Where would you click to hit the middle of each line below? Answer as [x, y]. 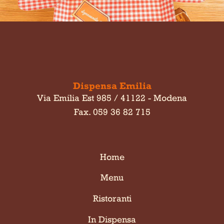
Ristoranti [112, 198]
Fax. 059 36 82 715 [112, 111]
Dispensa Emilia [112, 85]
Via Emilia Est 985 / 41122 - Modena [112, 97]
